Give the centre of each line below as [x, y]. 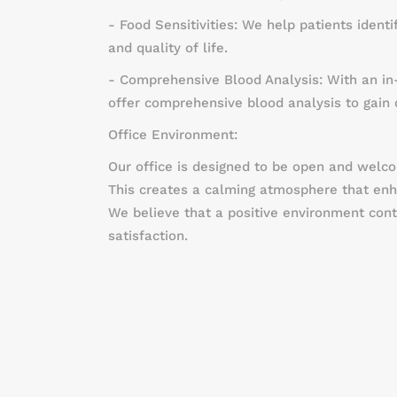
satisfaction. [148, 236]
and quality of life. [168, 48]
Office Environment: [173, 135]
